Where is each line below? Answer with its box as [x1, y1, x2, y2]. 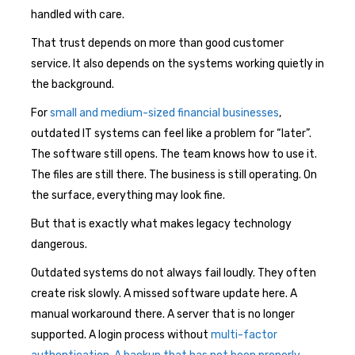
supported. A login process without [31, 327, 211, 342]
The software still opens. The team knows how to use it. [31, 147, 317, 161]
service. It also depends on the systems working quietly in [31, 56, 324, 71]
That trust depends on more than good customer [31, 36, 284, 50]
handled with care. [31, 7, 124, 21]
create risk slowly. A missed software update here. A [31, 286, 297, 300]
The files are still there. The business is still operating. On [31, 167, 317, 181]
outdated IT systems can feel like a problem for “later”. [31, 126, 311, 140]
